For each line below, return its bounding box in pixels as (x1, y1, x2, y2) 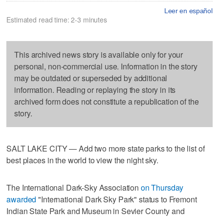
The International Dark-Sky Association (6, 181, 141, 193)
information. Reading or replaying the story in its (14, 84, 176, 95)
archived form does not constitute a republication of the (14, 95, 199, 107)
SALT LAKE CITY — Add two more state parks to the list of (6, 142, 205, 154)
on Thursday (140, 181, 184, 193)
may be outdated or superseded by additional (14, 72, 168, 84)
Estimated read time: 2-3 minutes (6, 14, 107, 24)
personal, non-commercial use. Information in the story (14, 60, 197, 72)
